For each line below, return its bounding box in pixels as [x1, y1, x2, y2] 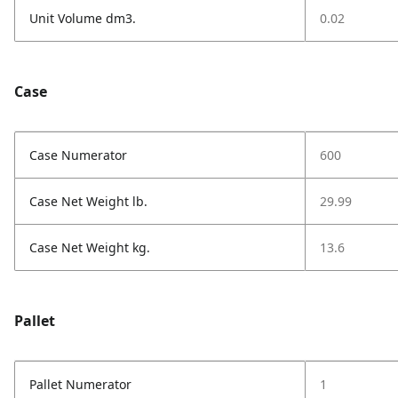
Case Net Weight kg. [29, 239, 150, 256]
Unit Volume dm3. [29, 10, 136, 27]
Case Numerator [29, 147, 127, 163]
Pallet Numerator [29, 376, 131, 393]
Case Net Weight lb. [29, 193, 147, 210]
